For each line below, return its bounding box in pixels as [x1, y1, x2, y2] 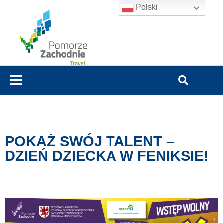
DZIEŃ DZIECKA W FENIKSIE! [5, 148, 209, 164]
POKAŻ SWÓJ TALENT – [5, 133, 174, 150]
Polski [134, 3, 158, 12]
